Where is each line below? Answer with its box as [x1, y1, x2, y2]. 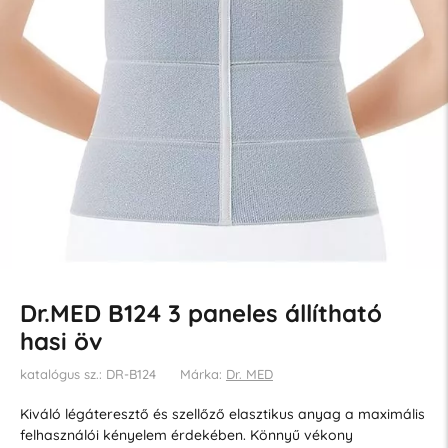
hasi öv [19, 325, 102, 356]
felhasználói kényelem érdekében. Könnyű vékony [19, 425, 353, 444]
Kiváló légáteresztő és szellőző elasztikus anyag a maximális [19, 404, 425, 423]
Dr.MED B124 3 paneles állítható [19, 297, 382, 328]
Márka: [179, 365, 226, 382]
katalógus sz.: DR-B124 [19, 365, 156, 382]
